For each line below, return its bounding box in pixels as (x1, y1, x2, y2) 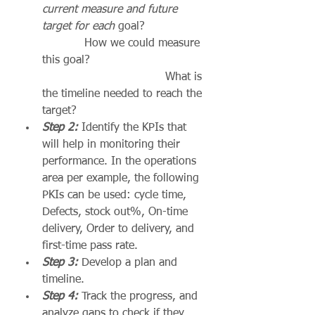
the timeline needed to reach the (42, 89, 205, 101)
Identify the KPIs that (78, 122, 190, 134)
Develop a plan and (82, 257, 181, 269)
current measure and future (42, 4, 181, 16)
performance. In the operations (42, 156, 200, 168)
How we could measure (42, 38, 203, 50)
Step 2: (42, 122, 78, 134)
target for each (42, 21, 115, 33)
